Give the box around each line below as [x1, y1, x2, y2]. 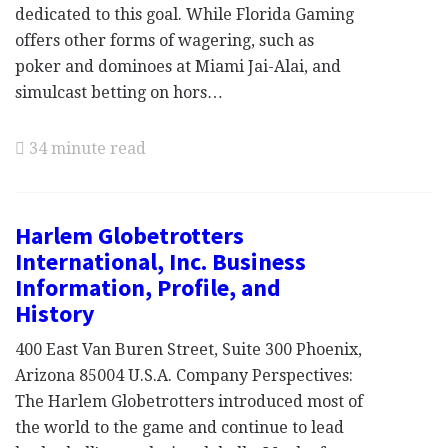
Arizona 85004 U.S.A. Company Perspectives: [15, 366, 353, 385]
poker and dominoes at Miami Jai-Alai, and [15, 57, 341, 76]
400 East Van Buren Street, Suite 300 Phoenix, [15, 340, 362, 359]
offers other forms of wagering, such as [15, 31, 314, 50]
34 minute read [25, 139, 146, 158]
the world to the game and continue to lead [15, 418, 344, 437]
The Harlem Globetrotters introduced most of [15, 392, 363, 411]
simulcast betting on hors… [15, 83, 223, 102]
